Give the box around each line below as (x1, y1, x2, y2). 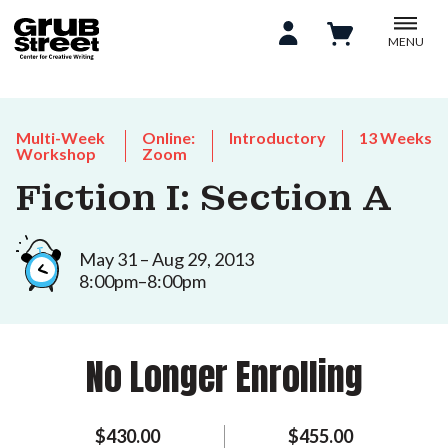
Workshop (16, 144, 96, 163)
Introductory (229, 128, 326, 147)
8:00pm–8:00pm (79, 269, 206, 292)
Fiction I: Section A (16, 175, 392, 221)
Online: (141, 128, 195, 147)
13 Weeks (359, 128, 432, 147)
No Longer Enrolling (85, 349, 363, 404)
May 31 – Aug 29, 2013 (79, 247, 254, 270)
